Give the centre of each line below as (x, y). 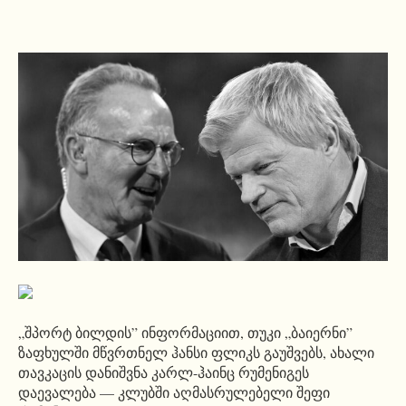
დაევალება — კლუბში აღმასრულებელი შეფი (174, 391)
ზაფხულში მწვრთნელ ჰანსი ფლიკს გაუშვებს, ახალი (196, 352)
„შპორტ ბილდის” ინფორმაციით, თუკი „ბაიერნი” (185, 332)
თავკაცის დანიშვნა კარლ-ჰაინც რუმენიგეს (164, 372)
